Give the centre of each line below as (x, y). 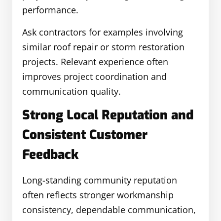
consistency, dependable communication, (109, 209)
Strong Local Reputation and (108, 115)
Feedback (50, 154)
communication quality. (72, 91)
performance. (50, 10)
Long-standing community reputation (100, 180)
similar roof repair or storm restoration (103, 47)
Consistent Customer (85, 135)
